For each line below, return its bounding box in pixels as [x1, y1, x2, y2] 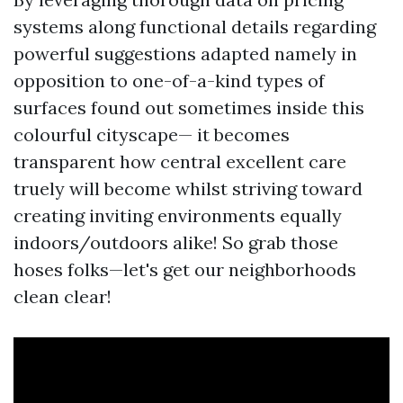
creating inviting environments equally [13, 204, 342, 227]
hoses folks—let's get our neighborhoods [13, 258, 356, 281]
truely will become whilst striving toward [13, 177, 363, 200]
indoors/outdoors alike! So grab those [13, 231, 338, 254]
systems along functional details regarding [13, 15, 376, 38]
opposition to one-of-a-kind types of [13, 69, 325, 92]
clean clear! [13, 285, 112, 308]
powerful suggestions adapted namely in [13, 42, 357, 65]
